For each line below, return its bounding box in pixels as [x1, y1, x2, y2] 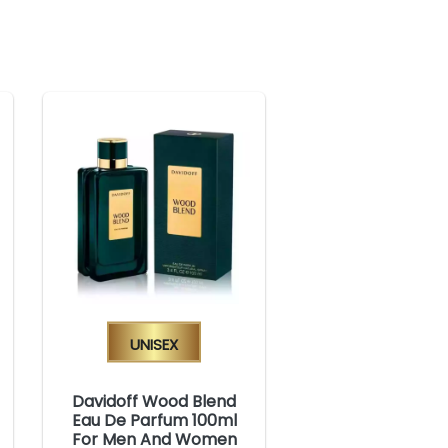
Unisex [130, 326, 178, 358]
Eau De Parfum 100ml [71, 408, 237, 432]
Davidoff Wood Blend [72, 389, 236, 413]
